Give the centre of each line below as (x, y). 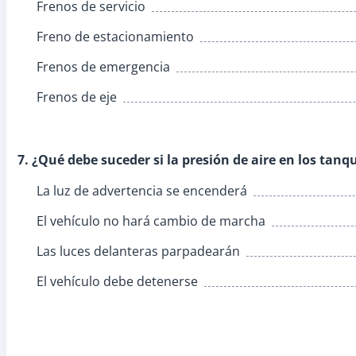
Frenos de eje (77, 97)
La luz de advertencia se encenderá (142, 190)
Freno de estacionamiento (115, 36)
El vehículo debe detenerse (117, 281)
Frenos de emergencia (103, 66)
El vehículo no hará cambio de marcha (151, 221)
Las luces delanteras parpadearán (138, 251)
